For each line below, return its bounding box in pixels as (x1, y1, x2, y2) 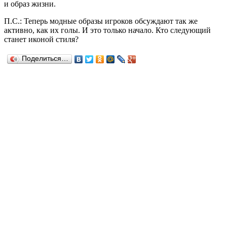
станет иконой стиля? (4, 34, 79, 44)
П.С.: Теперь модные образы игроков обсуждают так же (4, 16, 198, 25)
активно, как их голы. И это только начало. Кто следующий (4, 25, 211, 34)
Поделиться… (22, 54, 68, 62)
